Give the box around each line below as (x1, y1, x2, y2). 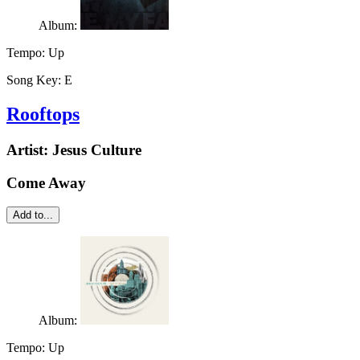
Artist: (6, 141, 52, 159)
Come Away (6, 174, 86, 191)
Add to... (13, 209, 53, 222)
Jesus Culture (52, 141, 141, 159)
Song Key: (6, 73, 64, 88)
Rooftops (6, 104, 80, 125)
